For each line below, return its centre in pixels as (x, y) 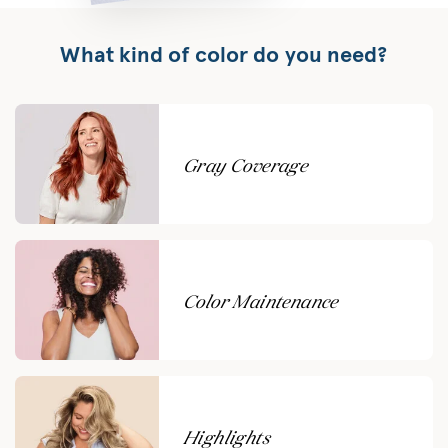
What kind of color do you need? (224, 56)
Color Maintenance (260, 300)
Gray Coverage (245, 164)
